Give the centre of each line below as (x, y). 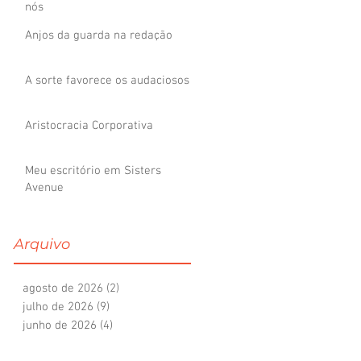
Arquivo (42, 244)
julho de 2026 (58, 307)
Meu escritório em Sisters (93, 171)
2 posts (138, 288)
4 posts (132, 326)
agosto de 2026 (63, 288)
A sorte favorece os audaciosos (107, 81)
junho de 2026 (60, 326)
